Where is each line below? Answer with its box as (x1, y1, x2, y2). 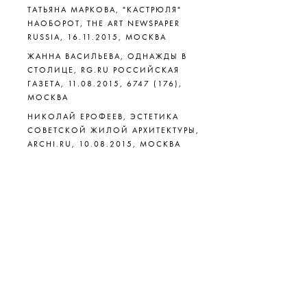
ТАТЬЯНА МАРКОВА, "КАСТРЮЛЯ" (27, 5, 182, 14)
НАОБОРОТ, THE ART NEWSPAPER (27, 19, 180, 28)
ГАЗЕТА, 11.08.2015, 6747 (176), (27, 79, 182, 88)
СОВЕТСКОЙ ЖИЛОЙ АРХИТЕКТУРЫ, (27, 125, 199, 135)
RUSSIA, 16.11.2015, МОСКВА (27, 32, 167, 42)
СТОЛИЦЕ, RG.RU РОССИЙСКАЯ (27, 65, 180, 75)
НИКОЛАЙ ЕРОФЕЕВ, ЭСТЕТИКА (27, 112, 179, 121)
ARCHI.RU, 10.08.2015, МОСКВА (27, 139, 181, 149)
